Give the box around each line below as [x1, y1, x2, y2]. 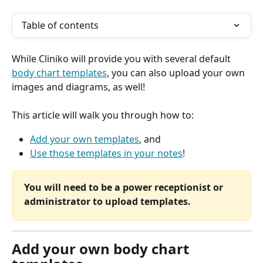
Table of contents [22, 19, 99, 32]
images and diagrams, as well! [12, 80, 145, 93]
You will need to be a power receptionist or [24, 180, 225, 194]
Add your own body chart [12, 238, 193, 258]
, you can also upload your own [107, 66, 247, 79]
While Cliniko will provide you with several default [12, 52, 233, 65]
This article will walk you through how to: [12, 109, 194, 122]
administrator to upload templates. [24, 194, 191, 208]
